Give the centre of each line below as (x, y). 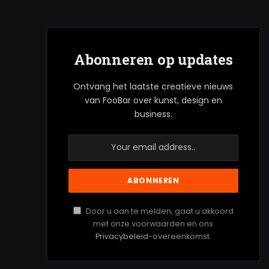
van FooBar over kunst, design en (153, 100)
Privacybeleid (122, 236)
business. (153, 114)
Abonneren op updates (153, 59)
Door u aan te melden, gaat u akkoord (159, 211)
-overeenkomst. (180, 236)
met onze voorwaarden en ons (153, 223)
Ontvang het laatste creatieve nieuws (153, 86)
